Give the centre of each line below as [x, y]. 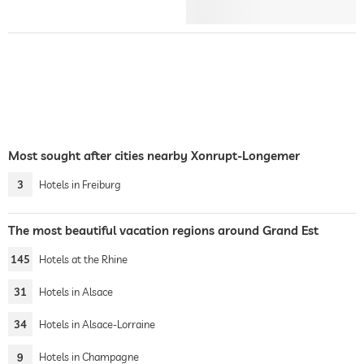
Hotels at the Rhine [83, 259]
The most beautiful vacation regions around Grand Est [163, 230]
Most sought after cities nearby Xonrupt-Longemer [154, 156]
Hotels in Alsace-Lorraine [97, 324]
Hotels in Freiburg [80, 184]
